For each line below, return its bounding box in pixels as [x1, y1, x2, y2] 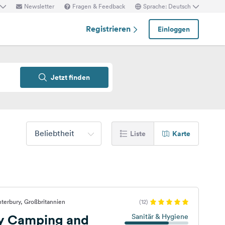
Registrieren [86, 23, 133, 34]
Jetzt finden [51, 72, 90, 82]
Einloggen [158, 24, 190, 34]
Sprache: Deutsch [143, 2, 191, 11]
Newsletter [24, 2, 54, 11]
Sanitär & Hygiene [131, 212, 188, 221]
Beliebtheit [35, 128, 74, 138]
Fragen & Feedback [72, 2, 125, 11]
